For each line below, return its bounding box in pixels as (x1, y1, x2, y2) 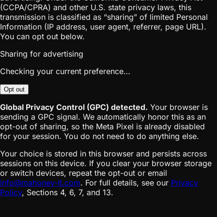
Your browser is (148, 102, 208, 112)
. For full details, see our (80, 177, 171, 187)
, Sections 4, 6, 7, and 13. (22, 187, 113, 197)
